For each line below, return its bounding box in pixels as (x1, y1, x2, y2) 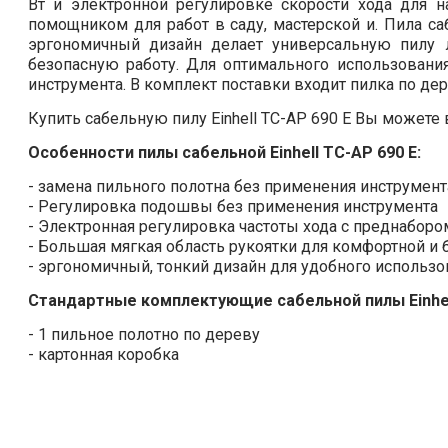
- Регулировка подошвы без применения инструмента (28, 197, 438, 217)
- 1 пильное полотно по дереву (28, 325, 260, 345)
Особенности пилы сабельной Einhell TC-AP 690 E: (28, 143, 421, 163)
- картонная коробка (28, 345, 179, 365)
